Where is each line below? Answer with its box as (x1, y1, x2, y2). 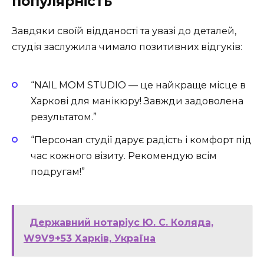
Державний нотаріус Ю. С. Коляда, (29, 216, 213, 228)
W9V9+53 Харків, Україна (24, 232, 156, 244)
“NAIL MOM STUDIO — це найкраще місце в (31, 80, 246, 91)
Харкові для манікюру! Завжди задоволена (31, 95, 243, 107)
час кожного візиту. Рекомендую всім (31, 150, 217, 161)
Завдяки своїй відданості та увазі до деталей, (12, 25, 236, 37)
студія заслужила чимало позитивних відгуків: (12, 41, 242, 52)
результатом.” (31, 111, 97, 123)
